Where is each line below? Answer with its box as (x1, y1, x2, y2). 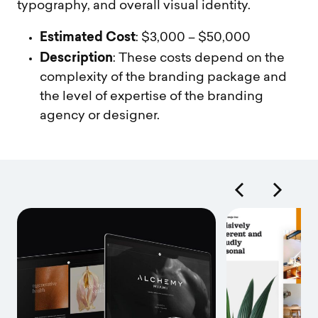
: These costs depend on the (113, 52, 285, 65)
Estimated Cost (40, 28, 136, 44)
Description (40, 49, 113, 65)
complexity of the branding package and (40, 71, 287, 84)
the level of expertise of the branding (40, 90, 263, 103)
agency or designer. (40, 109, 160, 122)
